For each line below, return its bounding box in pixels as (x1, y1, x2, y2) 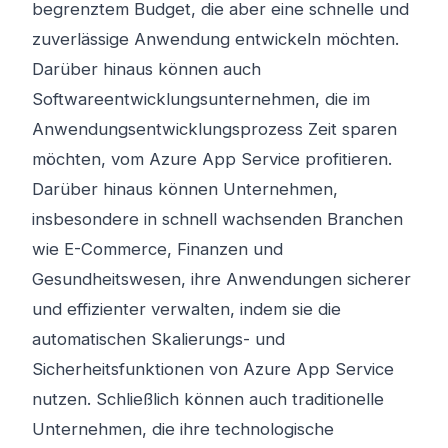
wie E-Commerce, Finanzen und (32, 239, 283, 259)
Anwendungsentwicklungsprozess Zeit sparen (32, 119, 397, 139)
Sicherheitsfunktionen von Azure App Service (32, 359, 394, 379)
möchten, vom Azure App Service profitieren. (32, 149, 392, 169)
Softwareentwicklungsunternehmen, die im (32, 89, 370, 109)
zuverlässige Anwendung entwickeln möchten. (32, 29, 399, 49)
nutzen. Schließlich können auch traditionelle (32, 389, 384, 409)
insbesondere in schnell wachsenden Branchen (32, 209, 403, 229)
